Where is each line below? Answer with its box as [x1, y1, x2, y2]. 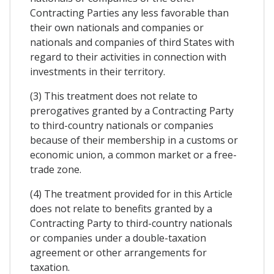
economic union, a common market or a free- [30, 148, 237, 162]
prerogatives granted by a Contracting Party [30, 104, 234, 118]
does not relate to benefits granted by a [30, 202, 212, 216]
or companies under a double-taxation [30, 231, 206, 245]
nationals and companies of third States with [30, 35, 234, 50]
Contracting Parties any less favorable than [30, 6, 229, 20]
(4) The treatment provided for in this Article [30, 187, 232, 201]
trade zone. [30, 163, 81, 177]
